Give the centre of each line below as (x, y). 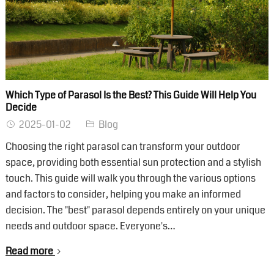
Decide (21, 108)
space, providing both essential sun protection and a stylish (133, 163)
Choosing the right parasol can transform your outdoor (123, 147)
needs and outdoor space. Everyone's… (90, 226)
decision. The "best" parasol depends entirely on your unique (135, 210)
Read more (29, 251)
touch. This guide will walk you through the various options (130, 179)
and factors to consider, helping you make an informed (123, 194)
